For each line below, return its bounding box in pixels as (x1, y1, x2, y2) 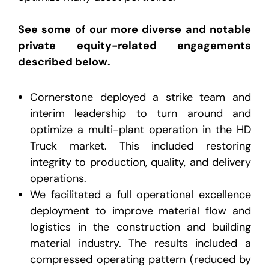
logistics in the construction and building (30, 220, 251, 235)
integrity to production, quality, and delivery (30, 155, 251, 170)
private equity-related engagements (18, 38, 251, 53)
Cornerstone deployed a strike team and (30, 90, 251, 105)
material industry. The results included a (30, 236, 251, 251)
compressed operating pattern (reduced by (30, 252, 251, 267)
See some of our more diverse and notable (18, 22, 251, 37)
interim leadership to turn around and (30, 106, 251, 121)
